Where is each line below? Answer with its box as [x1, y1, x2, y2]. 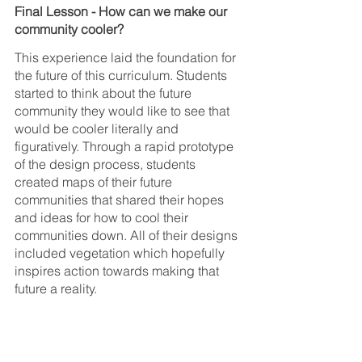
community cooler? [15, 21, 124, 38]
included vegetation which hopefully [15, 245, 228, 262]
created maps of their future [15, 174, 175, 191]
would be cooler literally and [15, 120, 182, 137]
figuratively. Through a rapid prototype [15, 138, 237, 155]
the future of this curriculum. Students [15, 67, 230, 84]
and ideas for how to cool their [15, 209, 192, 226]
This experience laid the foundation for [15, 49, 239, 66]
